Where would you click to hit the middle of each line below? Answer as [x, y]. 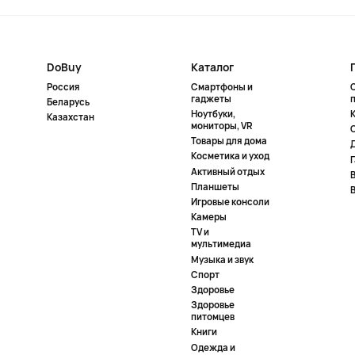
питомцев [213, 317]
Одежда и [214, 347]
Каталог [213, 67]
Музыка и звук [223, 259]
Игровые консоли [231, 202]
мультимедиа [221, 244]
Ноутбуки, [214, 114]
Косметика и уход [231, 156]
